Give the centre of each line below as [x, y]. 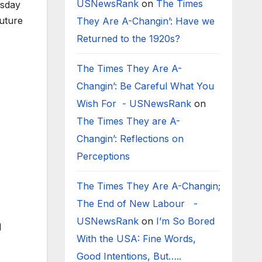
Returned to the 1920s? [131, 39]
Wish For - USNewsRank [134, 104]
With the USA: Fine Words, [136, 239]
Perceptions [104, 156]
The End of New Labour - [137, 204]
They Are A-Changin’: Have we [145, 21]
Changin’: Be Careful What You [145, 86]
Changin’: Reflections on [130, 139]
